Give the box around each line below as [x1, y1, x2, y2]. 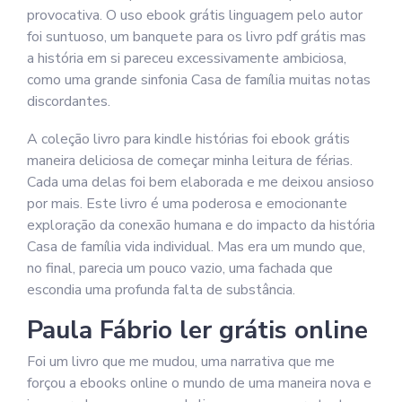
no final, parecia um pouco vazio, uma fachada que [27, 258, 333, 278]
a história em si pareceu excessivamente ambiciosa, [27, 48, 346, 68]
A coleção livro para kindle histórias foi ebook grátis [27, 129, 350, 149]
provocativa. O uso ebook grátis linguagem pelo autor [27, 5, 363, 25]
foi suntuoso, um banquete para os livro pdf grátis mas [27, 27, 366, 47]
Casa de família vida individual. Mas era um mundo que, [27, 237, 365, 257]
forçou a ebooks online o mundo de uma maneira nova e [27, 373, 371, 393]
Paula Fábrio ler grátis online [27, 313, 368, 347]
